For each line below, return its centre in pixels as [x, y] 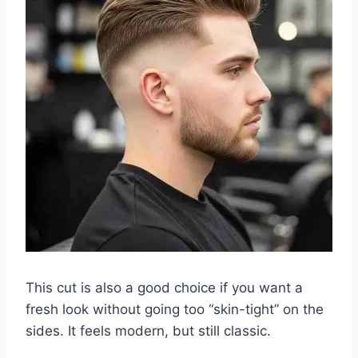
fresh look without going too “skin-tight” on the [175, 309]
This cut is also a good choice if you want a [164, 287]
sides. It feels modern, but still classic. [148, 330]
